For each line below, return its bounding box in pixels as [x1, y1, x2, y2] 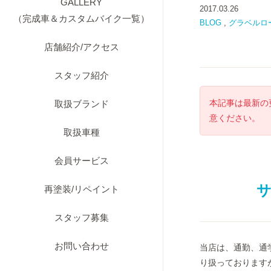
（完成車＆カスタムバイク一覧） [13, 13, 149, 24]
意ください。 [209, 113, 260, 123]
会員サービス [54, 155, 109, 166]
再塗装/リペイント [44, 184, 119, 195]
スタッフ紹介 [54, 70, 109, 81]
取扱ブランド [54, 99, 109, 109]
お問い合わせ [54, 241, 109, 252]
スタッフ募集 [54, 212, 109, 223]
